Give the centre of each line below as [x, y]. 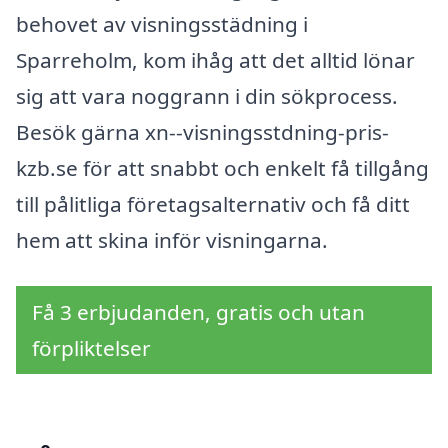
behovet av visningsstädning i [162, 23]
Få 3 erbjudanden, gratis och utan [198, 311]
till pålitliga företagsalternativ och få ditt [213, 203]
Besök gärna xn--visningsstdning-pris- [202, 131]
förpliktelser [91, 347]
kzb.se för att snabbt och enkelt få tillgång [222, 167]
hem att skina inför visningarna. [172, 239]
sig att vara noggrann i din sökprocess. [207, 95]
